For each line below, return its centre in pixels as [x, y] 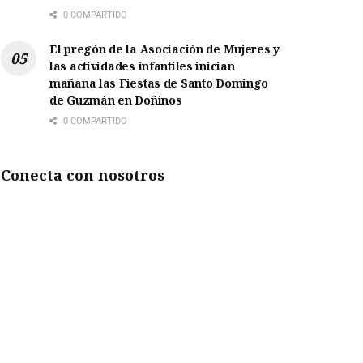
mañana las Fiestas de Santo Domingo [159, 83]
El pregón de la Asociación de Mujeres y [165, 49]
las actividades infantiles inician [142, 66]
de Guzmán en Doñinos [116, 100]
